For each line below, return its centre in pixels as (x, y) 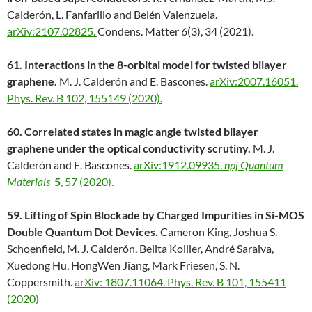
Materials (29, 182)
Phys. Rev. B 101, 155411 (227, 282)
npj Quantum (254, 165)
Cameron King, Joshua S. (219, 232)
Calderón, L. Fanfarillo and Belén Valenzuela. (112, 15)
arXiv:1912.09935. (179, 165)
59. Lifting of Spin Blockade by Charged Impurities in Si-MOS (156, 215)
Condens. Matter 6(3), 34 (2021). (175, 31)
